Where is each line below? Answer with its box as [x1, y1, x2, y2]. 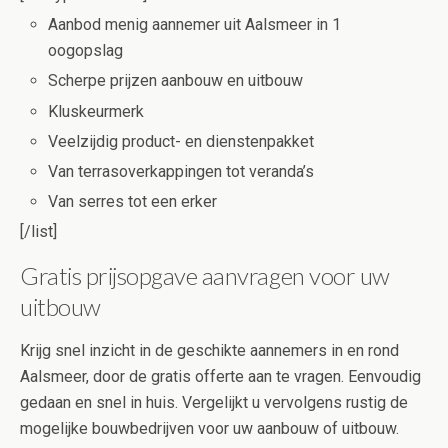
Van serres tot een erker [48, 192, 218, 212]
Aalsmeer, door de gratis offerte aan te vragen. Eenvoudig [20, 367, 421, 387]
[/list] [20, 222, 57, 242]
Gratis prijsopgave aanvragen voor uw [20, 261, 390, 291]
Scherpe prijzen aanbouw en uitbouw [48, 71, 304, 91]
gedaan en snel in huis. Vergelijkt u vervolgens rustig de [20, 393, 408, 413]
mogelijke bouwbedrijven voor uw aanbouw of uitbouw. [20, 419, 399, 439]
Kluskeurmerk [48, 101, 145, 121]
